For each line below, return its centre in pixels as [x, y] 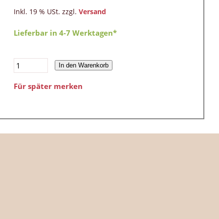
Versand [92, 12]
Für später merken [48, 86]
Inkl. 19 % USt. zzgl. [46, 12]
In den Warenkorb [84, 66]
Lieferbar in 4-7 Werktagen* [65, 33]
